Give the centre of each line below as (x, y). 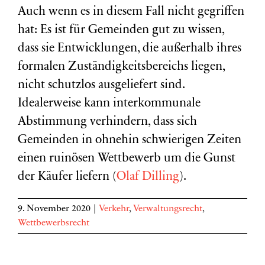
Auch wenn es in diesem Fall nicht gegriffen (131, 12)
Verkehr (114, 209)
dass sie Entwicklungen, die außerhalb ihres (130, 49)
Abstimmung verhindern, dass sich (107, 122)
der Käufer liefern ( (67, 177)
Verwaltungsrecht (168, 209)
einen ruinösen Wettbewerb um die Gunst (127, 159)
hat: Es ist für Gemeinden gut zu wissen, (121, 30)
